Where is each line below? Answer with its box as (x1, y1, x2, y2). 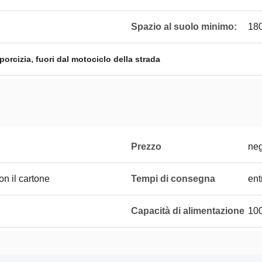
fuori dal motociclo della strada (36, 54, 160, 64)
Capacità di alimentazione (131, 206, 244, 216)
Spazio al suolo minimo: (131, 22, 237, 32)
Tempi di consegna (131, 174, 215, 184)
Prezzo (131, 142, 161, 151)
